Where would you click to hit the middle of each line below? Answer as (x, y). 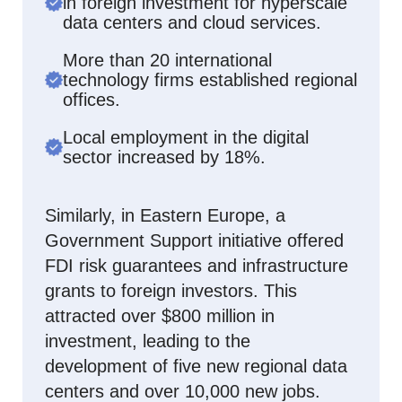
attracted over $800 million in (160, 315)
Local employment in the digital (186, 137)
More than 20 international (167, 60)
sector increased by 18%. (164, 157)
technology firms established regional (210, 79)
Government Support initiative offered (194, 240)
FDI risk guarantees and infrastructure (197, 265)
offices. (92, 99)
